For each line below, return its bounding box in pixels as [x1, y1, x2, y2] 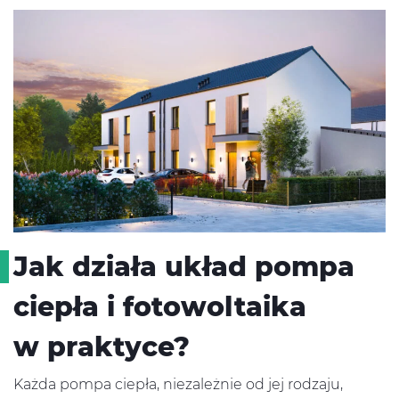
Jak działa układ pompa [13, 250, 354, 284]
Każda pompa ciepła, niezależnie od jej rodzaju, [13, 376, 343, 394]
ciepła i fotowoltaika [13, 290, 306, 324]
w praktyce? [13, 330, 190, 364]
